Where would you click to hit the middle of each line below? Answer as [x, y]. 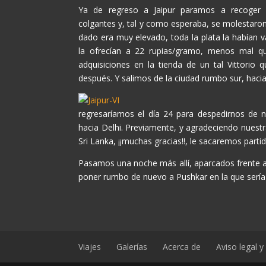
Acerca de [182, 247]
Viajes [90, 247]
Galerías [132, 247]
